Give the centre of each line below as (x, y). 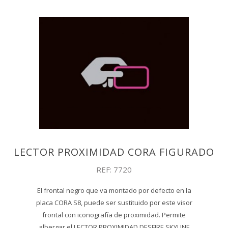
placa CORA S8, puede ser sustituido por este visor (114, 202)
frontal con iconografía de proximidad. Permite (114, 215)
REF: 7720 (114, 169)
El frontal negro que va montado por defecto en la (114, 190)
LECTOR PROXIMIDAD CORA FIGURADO (114, 152)
